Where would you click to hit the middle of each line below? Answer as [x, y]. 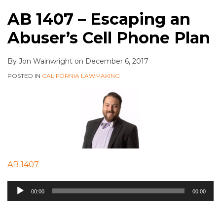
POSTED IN [25, 76]
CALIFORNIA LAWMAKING [81, 76]
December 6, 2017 [117, 61]
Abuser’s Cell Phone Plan [109, 38]
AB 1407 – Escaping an [99, 19]
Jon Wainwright [46, 61]
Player [20, 200]
